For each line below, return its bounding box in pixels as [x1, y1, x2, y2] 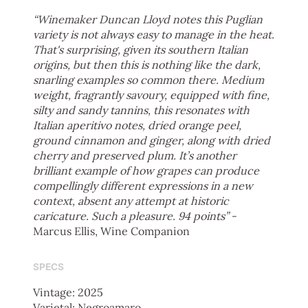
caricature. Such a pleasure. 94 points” [33, 208, 229, 223]
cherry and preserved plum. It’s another [33, 148, 236, 162]
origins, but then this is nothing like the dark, [33, 57, 261, 71]
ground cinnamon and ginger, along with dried [33, 133, 270, 147]
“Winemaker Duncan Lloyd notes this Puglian [33, 12, 263, 26]
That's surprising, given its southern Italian [33, 42, 248, 56]
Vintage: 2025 [33, 285, 103, 299]
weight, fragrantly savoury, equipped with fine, [33, 87, 269, 102]
